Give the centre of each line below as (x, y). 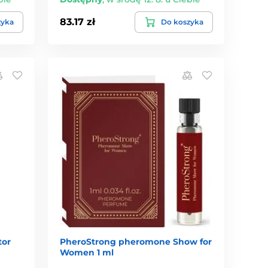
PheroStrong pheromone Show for (136, 242)
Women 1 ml (87, 253)
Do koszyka (182, 22)
